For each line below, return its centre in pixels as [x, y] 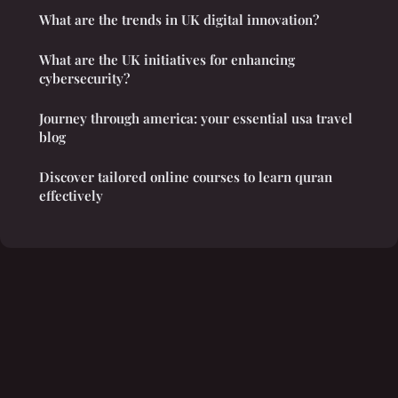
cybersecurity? [84, 79]
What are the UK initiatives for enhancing [167, 60]
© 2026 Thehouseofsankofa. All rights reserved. [199, 379]
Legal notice [176, 322]
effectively [71, 196]
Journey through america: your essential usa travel [196, 119]
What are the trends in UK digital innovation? [179, 20]
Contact [235, 322]
